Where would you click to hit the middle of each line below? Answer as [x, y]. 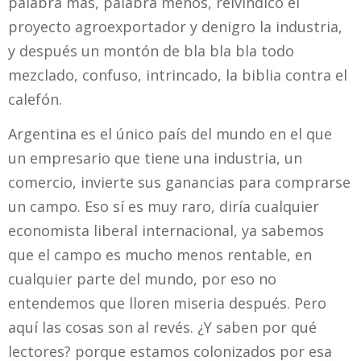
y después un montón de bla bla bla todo [151, 51]
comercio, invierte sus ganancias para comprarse [179, 182]
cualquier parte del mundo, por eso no [142, 278]
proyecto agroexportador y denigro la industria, [175, 27]
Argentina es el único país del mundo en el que [170, 133]
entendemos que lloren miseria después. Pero [167, 303]
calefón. [35, 100]
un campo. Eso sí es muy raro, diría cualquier [164, 206]
